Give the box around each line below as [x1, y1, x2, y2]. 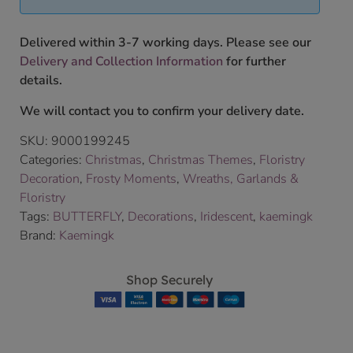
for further [223, 53, 286, 71]
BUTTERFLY [53, 208, 121, 226]
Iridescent [200, 208, 253, 226]
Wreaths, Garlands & [183, 170, 299, 188]
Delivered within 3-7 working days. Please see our [20, 34, 311, 52]
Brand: [20, 227, 59, 245]
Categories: [20, 151, 85, 169]
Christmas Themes [148, 151, 253, 169]
